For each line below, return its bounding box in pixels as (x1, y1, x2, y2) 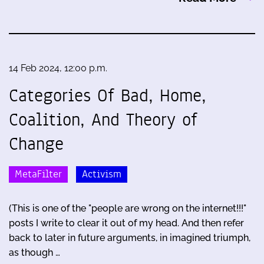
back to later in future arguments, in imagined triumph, (9, 232, 250, 244)
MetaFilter (15, 167, 62, 182)
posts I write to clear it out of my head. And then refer (9, 217, 244, 229)
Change (9, 131, 64, 156)
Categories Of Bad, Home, (9, 82, 206, 108)
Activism (82, 167, 121, 182)
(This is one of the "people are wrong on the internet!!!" (9, 203, 246, 214)
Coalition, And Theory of (9, 107, 197, 132)
